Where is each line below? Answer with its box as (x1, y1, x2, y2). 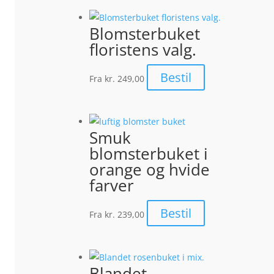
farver (89, 174, 134, 197)
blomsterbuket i (89, 143, 208, 165)
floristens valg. (89, 39, 196, 61)
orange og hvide (89, 158, 210, 181)
